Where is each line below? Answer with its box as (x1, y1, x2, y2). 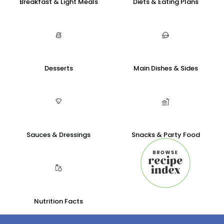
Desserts (44, 63, 73, 73)
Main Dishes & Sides (133, 63, 198, 73)
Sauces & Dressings (26, 130, 90, 139)
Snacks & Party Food (131, 130, 200, 139)
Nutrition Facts (34, 196, 83, 206)
